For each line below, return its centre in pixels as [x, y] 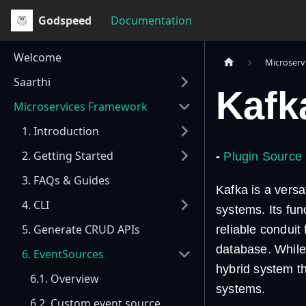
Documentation [151, 20]
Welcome [38, 57]
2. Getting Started [68, 156]
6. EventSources [63, 254]
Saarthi [32, 82]
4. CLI [36, 205]
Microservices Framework [81, 107]
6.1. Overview [65, 279]
